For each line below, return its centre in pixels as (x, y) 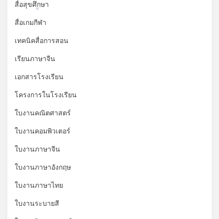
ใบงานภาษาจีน (37, 149)
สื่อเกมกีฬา (31, 22)
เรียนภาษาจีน (35, 59)
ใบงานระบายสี (37, 203)
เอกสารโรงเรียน (39, 77)
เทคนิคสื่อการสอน (42, 41)
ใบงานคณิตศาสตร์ (43, 113)
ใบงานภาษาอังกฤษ (43, 167)
